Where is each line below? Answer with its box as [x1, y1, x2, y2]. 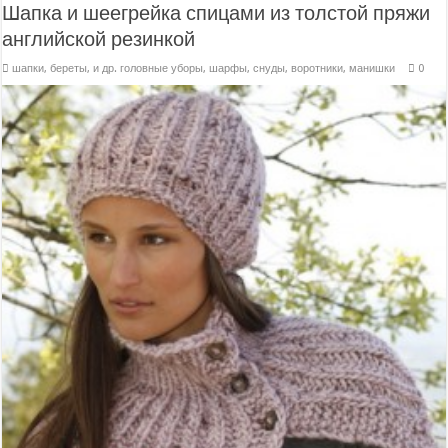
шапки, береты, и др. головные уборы [12, 62, 204, 76]
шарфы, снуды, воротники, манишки [209, 62, 396, 76]
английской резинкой [2, 27, 196, 52]
